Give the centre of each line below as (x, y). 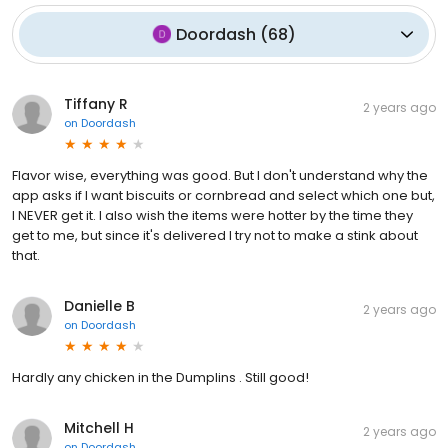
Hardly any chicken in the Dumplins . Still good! (160, 377)
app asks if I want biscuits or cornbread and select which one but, (223, 195)
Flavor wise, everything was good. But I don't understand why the (220, 175)
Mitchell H (99, 427)
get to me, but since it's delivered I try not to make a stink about (215, 235)
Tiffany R (96, 103)
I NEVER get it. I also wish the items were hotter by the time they (212, 215)
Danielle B (99, 305)
